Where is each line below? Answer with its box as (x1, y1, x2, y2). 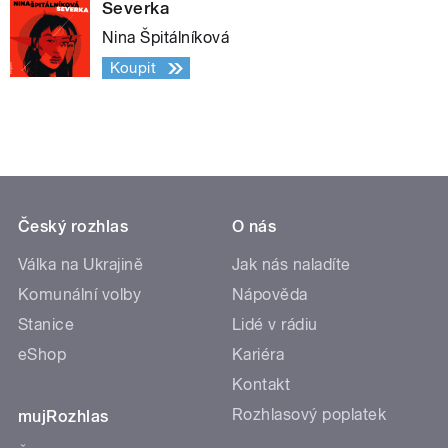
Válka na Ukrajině (18, 254, 144, 274)
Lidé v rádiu (232, 314, 318, 334)
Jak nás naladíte (232, 254, 351, 274)
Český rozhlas (18, 216, 129, 236)
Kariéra (232, 344, 285, 364)
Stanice (18, 314, 75, 334)
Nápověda (232, 284, 308, 304)
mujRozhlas (18, 406, 109, 426)
